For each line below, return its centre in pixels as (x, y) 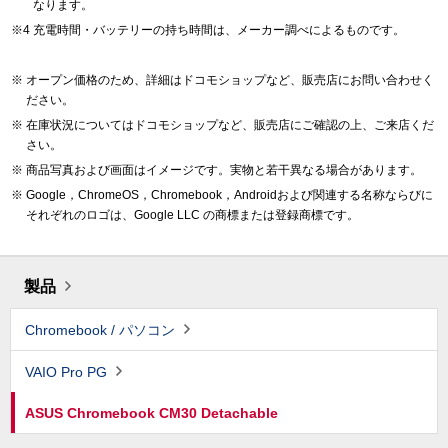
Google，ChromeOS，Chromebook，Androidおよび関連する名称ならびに (229, 194)
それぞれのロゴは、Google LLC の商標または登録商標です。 (192, 214)
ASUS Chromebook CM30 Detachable (151, 412)
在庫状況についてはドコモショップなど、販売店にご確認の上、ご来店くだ (230, 124)
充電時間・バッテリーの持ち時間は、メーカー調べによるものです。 (219, 29)
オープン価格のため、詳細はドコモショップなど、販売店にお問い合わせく (230, 79)
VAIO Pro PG (66, 371)
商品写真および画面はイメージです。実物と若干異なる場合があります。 (224, 169)
